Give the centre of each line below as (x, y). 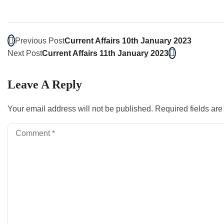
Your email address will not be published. (80, 109)
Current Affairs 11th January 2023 (105, 53)
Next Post (25, 53)
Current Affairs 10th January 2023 (128, 41)
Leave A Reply (45, 84)
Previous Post (40, 41)
